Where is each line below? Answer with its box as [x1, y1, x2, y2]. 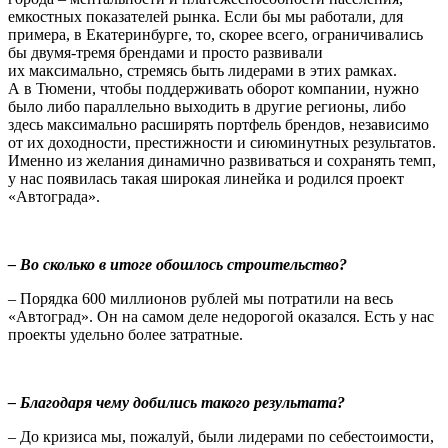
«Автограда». [8, 187, 100, 205]
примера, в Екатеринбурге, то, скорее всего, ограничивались [8, 25, 423, 43]
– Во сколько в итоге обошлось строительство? [8, 255, 347, 273]
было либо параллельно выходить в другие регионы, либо [8, 97, 406, 115]
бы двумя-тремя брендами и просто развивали [8, 43, 323, 61]
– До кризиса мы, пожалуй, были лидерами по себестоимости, [8, 427, 434, 445]
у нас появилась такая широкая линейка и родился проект [8, 169, 404, 187]
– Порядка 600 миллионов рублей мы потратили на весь [8, 289, 393, 307]
